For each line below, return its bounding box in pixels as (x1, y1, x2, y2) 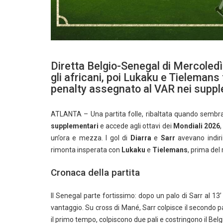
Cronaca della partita (51, 167, 140, 178)
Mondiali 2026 (173, 122, 220, 130)
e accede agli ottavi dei (99, 122, 173, 130)
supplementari (51, 122, 99, 130)
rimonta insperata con (51, 146, 121, 154)
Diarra (130, 134, 151, 142)
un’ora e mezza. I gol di (51, 134, 130, 142)
